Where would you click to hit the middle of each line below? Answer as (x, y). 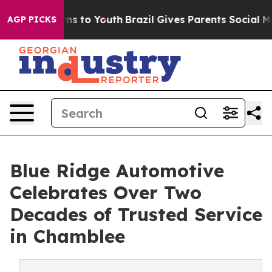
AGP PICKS (32, 19)
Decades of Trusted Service (136, 214)
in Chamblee (67, 236)
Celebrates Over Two (106, 192)
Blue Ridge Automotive (117, 171)
